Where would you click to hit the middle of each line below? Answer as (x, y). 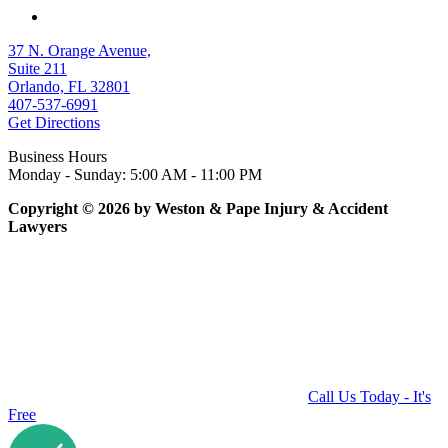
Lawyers (37, 226)
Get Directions (54, 122)
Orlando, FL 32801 (69, 86)
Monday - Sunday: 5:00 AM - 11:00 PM (135, 174)
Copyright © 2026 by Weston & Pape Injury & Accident (198, 208)
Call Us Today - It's (369, 396)
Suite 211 (37, 68)
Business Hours (57, 156)
